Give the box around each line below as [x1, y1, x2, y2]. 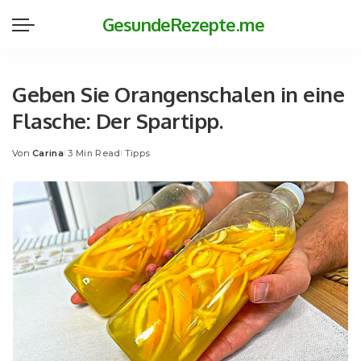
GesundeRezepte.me [102, 13, 264, 35]
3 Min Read [68, 147, 121, 159]
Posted [11, 153, 48, 165]
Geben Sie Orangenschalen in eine [12, 81, 344, 107]
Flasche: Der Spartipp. [12, 107, 222, 134]
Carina [32, 147, 64, 159]
